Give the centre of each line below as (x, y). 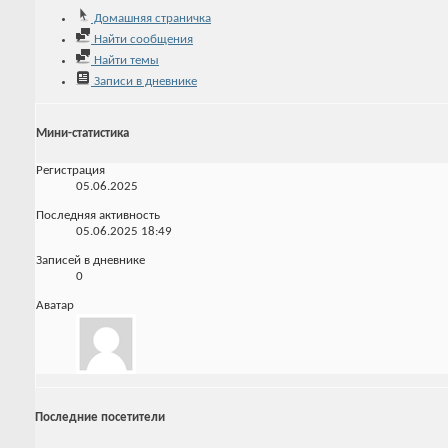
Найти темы (125, 60)
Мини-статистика (82, 133)
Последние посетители (100, 417)
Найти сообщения (142, 39)
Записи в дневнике (144, 81)
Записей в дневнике (90, 261)
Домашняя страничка (151, 18)
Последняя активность (98, 216)
